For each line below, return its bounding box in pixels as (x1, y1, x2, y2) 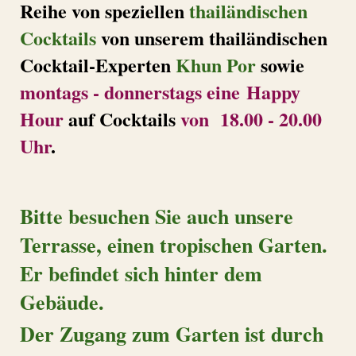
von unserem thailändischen (101, 24, 327, 52)
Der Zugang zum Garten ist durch (20, 319, 323, 350)
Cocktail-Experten (20, 51, 171, 79)
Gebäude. (20, 287, 104, 318)
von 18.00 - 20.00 (180, 105, 322, 133)
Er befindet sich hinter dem (20, 258, 262, 289)
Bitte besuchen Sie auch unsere (20, 201, 293, 232)
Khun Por (176, 51, 256, 79)
